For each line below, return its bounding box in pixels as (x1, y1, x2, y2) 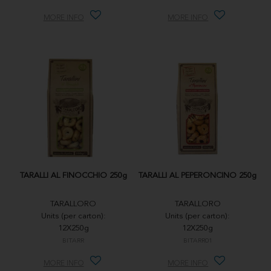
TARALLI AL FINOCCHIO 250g (19, 172, 127, 180)
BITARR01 (183, 238, 212, 245)
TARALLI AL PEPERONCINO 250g (139, 172, 257, 180)
